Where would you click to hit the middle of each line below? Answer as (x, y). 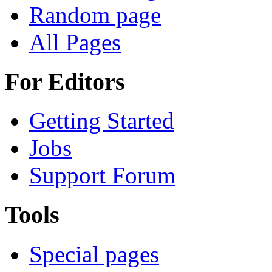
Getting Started (102, 121)
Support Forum (102, 175)
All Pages (75, 42)
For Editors (65, 81)
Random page (95, 15)
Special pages (94, 254)
